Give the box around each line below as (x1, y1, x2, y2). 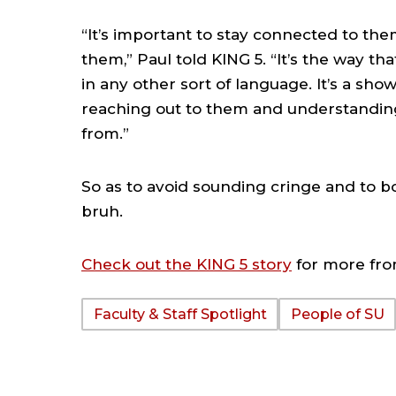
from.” (81, 125, 129, 142)
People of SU (290, 305, 385, 323)
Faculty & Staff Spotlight (93, 305, 267, 323)
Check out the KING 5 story (81, 255, 292, 273)
